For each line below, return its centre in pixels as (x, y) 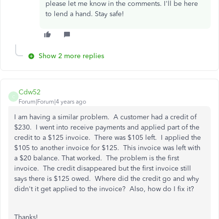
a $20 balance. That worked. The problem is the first (97, 158)
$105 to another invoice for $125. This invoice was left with (107, 148)
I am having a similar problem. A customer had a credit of (105, 117)
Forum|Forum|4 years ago (52, 102)
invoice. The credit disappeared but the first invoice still (103, 168)
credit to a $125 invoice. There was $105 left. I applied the (108, 138)
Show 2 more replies (71, 56)
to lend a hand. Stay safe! (85, 14)
